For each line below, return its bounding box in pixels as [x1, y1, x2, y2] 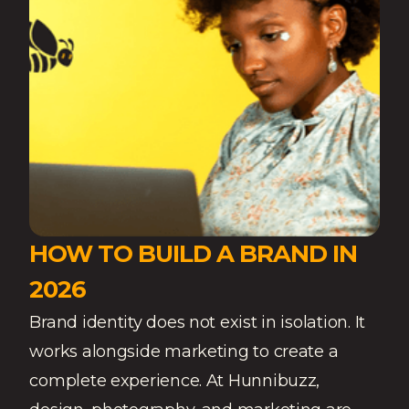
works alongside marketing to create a [29, 341, 339, 362]
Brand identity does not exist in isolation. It [29, 311, 365, 332]
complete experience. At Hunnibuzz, [29, 370, 320, 391]
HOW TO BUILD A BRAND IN [29, 238, 357, 268]
